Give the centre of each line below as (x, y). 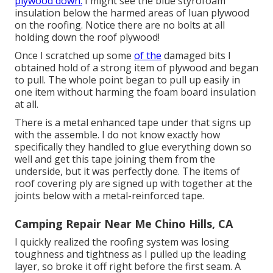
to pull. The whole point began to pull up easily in (127, 80)
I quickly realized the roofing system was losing (122, 242)
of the (148, 56)
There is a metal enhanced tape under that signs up (133, 123)
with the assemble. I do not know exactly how (117, 135)
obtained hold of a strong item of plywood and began (136, 68)
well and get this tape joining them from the (115, 159)
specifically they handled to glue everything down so (133, 147)
